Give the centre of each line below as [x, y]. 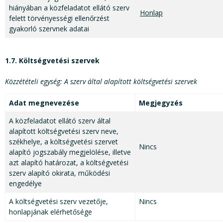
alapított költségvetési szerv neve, [64, 131]
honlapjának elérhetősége [51, 212]
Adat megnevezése [44, 103]
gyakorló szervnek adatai [49, 29]
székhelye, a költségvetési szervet [63, 142]
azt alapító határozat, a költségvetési [69, 163]
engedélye [25, 184]
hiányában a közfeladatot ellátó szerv [69, 8]
